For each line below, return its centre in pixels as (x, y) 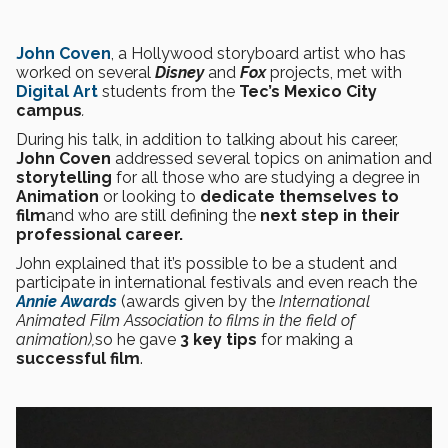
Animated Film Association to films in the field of (185, 320)
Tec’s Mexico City (308, 91)
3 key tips (218, 339)
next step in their (330, 215)
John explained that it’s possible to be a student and (206, 263)
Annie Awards (66, 301)
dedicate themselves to (299, 196)
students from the (168, 91)
